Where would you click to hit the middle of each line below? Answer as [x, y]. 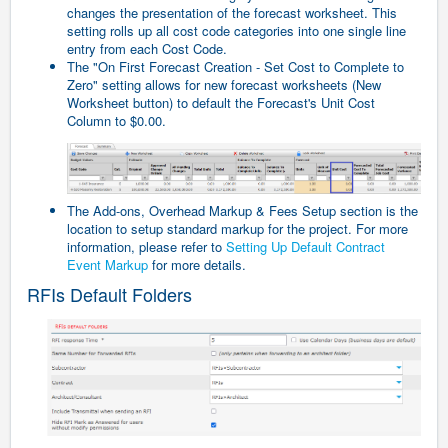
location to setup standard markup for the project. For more [237, 229]
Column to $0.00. [116, 121]
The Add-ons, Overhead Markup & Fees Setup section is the [242, 211]
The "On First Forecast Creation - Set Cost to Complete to [235, 67]
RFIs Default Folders [109, 294]
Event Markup [107, 265]
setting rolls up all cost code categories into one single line [236, 31]
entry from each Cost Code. [147, 49]
